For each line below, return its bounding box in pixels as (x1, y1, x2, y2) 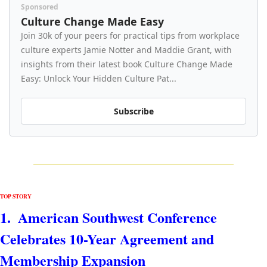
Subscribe (113, 105, 154, 117)
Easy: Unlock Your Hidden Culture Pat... (21, 72, 176, 84)
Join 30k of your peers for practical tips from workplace (21, 29, 240, 41)
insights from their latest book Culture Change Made (21, 58, 232, 70)
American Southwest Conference (18, 206, 217, 228)
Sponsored (21, 1, 58, 12)
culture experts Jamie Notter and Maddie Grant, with (21, 44, 232, 55)
